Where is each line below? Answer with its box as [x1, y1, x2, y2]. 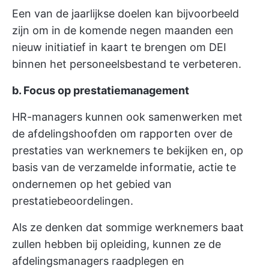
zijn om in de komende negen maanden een [12, 24, 234, 37]
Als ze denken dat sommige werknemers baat [12, 221, 244, 234]
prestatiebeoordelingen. [12, 195, 133, 208]
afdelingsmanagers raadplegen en [12, 255, 184, 268]
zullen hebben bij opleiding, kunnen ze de [12, 238, 221, 251]
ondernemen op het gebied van [12, 178, 172, 191]
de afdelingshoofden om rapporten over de [12, 127, 232, 141]
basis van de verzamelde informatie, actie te [12, 161, 236, 174]
